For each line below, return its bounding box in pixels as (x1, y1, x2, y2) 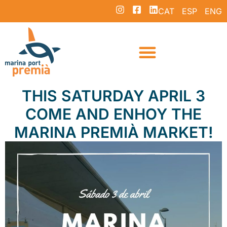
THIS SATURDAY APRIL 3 (22, 87, 205, 105)
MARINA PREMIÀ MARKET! (14, 123, 213, 141)
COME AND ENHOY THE (25, 105, 202, 123)
